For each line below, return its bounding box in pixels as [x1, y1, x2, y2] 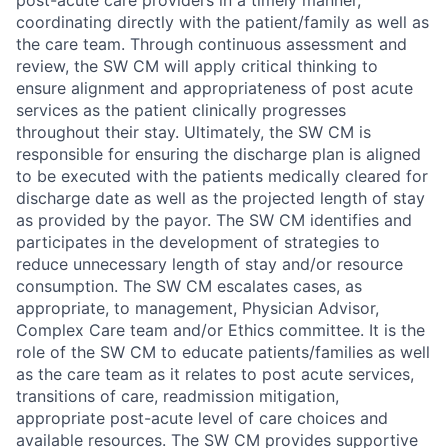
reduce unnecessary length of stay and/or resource [16, 254, 403, 275]
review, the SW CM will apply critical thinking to [16, 56, 378, 77]
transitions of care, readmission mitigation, [16, 386, 339, 407]
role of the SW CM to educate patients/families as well [16, 342, 430, 363]
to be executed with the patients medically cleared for [16, 166, 428, 187]
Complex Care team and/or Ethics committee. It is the [16, 320, 425, 341]
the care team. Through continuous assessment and [16, 34, 407, 55]
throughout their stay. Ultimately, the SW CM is [16, 122, 371, 143]
